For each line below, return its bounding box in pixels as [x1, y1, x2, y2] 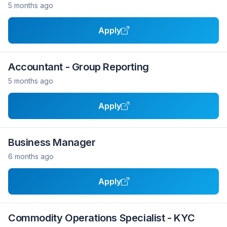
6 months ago [8, 152, 54, 161]
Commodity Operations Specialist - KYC [8, 212, 195, 224]
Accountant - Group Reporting [8, 61, 149, 73]
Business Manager [8, 136, 96, 148]
